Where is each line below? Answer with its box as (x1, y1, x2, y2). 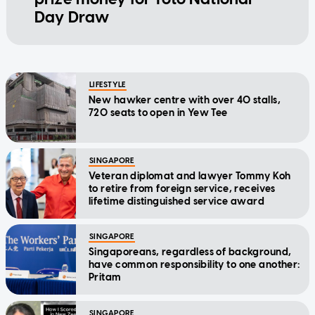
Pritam (89, 271, 122, 284)
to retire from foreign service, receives (89, 183, 276, 195)
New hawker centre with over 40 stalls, (89, 94, 281, 107)
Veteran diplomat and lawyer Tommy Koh (89, 170, 291, 183)
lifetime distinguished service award (89, 195, 265, 208)
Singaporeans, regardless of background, (89, 246, 292, 259)
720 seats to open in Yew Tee (89, 107, 228, 120)
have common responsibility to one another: (89, 259, 301, 271)
